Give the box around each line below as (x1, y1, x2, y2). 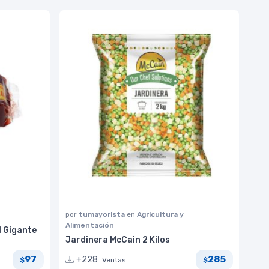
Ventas (102, 255, 126, 264)
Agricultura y (137, 210, 184, 219)
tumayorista (79, 210, 127, 219)
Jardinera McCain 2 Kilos (65, 234, 170, 245)
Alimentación (65, 220, 114, 229)
